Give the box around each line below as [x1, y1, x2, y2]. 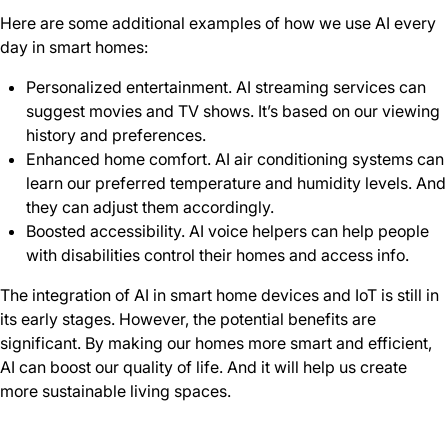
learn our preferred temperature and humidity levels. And [25, 173, 446, 193]
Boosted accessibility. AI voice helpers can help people [25, 221, 429, 241]
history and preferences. [25, 125, 206, 145]
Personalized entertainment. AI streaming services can [25, 77, 426, 97]
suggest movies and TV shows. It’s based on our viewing [25, 101, 440, 121]
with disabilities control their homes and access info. [25, 245, 409, 265]
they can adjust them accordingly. [25, 197, 274, 217]
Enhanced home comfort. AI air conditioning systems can [25, 149, 444, 169]
